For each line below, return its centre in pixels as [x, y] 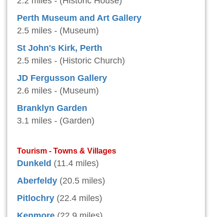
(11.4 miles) [76, 163]
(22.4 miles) [79, 198]
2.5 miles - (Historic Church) [71, 61]
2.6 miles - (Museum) [58, 91]
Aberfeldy [37, 181]
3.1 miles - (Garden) [56, 121]
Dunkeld [34, 163]
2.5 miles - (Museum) [58, 31]
